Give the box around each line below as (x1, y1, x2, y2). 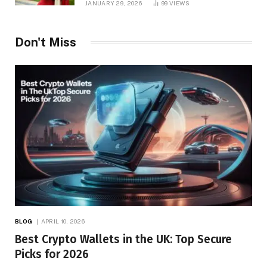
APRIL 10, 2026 (41, 217, 85, 225)
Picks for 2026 (15, 247, 89, 261)
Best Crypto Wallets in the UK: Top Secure (15, 232, 232, 246)
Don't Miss (15, 35, 76, 49)
